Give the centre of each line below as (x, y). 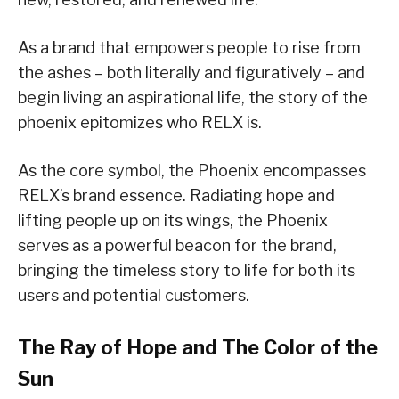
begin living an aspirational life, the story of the (193, 98)
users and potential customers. (134, 296)
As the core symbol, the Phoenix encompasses (192, 171)
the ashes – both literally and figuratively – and (191, 73)
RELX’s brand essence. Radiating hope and (176, 196)
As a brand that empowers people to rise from (189, 48)
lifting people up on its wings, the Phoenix (173, 221)
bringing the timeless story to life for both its (187, 271)
